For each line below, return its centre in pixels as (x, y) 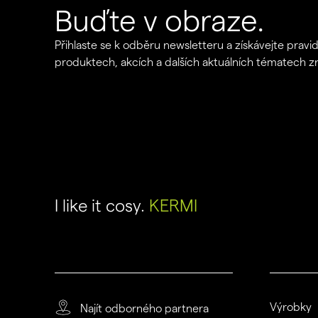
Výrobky (291, 307)
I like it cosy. (102, 206)
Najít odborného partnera (144, 309)
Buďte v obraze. (159, 21)
